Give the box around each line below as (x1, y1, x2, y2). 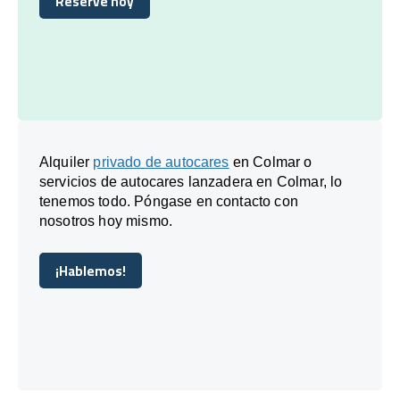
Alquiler (39, 154, 94, 170)
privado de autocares (93, 154, 229, 170)
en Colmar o (229, 154, 312, 170)
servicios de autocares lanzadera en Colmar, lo (39, 173, 343, 189)
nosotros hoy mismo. (39, 212, 173, 229)
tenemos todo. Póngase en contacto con (39, 193, 298, 209)
